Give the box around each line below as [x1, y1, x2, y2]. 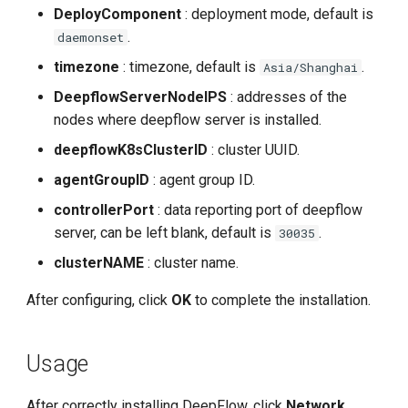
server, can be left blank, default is [54, 223, 276, 241]
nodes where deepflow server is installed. [54, 110, 322, 128]
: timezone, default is [119, 57, 260, 76]
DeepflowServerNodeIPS [54, 87, 228, 106]
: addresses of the [227, 87, 348, 106]
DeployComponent [54, 5, 182, 23]
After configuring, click [26, 291, 172, 309]
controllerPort [54, 200, 155, 219]
